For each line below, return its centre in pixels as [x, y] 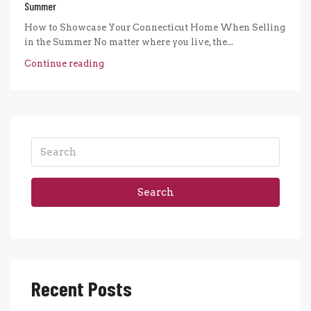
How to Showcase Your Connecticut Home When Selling [155, 28]
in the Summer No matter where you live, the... [129, 42]
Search [155, 193]
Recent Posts [82, 289]
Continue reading [64, 64]
